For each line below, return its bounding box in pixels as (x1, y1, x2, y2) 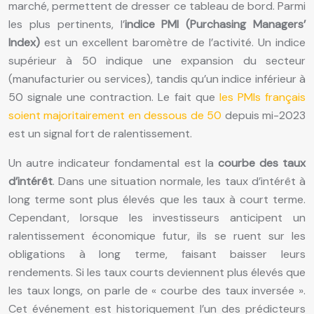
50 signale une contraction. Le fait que (8, 89, 219, 104)
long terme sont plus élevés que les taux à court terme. (8, 191, 306, 207)
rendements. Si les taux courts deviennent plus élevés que (8, 264, 306, 280)
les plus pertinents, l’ (8, 16, 125, 32)
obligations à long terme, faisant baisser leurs (8, 246, 306, 261)
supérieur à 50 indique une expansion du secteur (8, 53, 306, 68)
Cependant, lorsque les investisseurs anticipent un (8, 210, 306, 225)
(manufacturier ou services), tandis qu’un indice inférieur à (8, 71, 306, 86)
